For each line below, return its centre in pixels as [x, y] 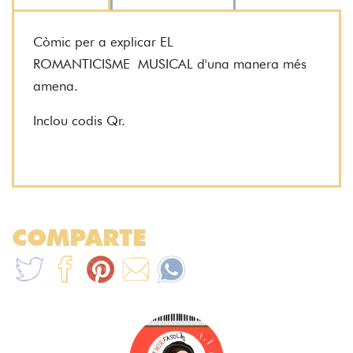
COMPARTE [79, 237]
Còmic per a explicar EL [103, 41]
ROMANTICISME [82, 63]
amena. [59, 85]
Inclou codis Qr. [79, 120]
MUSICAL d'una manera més [218, 63]
